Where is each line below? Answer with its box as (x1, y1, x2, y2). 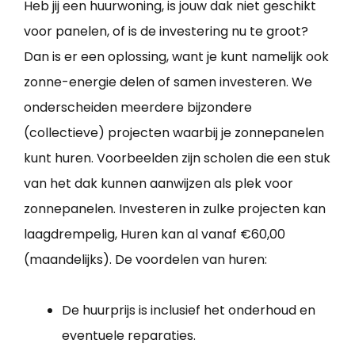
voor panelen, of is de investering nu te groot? (24, 22, 308, 41)
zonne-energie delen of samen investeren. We (24, 73, 312, 92)
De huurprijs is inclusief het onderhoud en (62, 301, 315, 320)
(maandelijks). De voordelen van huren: (24, 250, 267, 269)
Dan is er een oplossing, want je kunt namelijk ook (24, 48, 329, 67)
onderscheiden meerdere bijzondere (24, 98, 252, 117)
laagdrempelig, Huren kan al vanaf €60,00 (24, 225, 285, 244)
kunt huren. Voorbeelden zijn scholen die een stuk (24, 149, 330, 168)
